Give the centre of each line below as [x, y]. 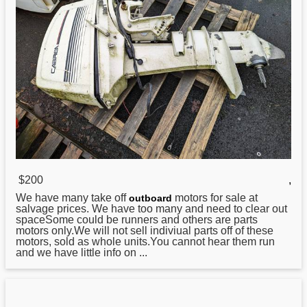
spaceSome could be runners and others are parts [137, 219]
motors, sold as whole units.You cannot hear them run [145, 241]
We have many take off [72, 197]
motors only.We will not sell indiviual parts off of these [145, 230]
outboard [150, 198]
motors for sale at [215, 197]
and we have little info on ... [82, 252]
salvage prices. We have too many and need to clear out [151, 208]
